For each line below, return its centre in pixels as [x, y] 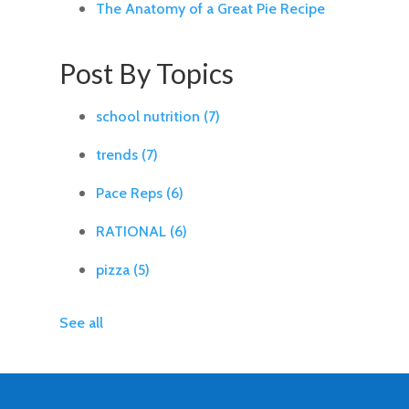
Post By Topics [146, 73]
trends [118, 155]
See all [81, 323]
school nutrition [149, 117]
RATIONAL [132, 232]
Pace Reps [131, 194]
